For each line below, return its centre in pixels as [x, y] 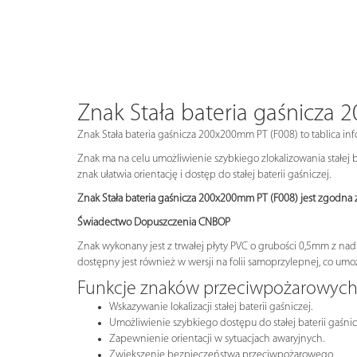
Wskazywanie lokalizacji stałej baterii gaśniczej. [211, 307]
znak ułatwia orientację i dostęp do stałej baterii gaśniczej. [204, 175]
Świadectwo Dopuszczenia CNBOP [154, 222]
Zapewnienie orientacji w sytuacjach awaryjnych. [217, 339]
